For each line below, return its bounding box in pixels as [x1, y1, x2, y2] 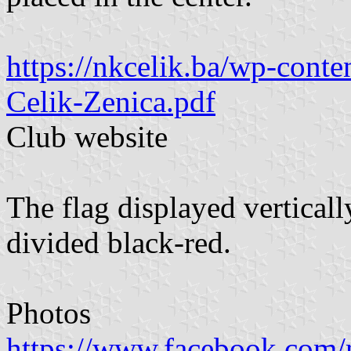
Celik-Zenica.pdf [6, 85, 215, 119]
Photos [6, 296, 91, 331]
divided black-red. [6, 226, 231, 260]
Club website [6, 120, 168, 154]
